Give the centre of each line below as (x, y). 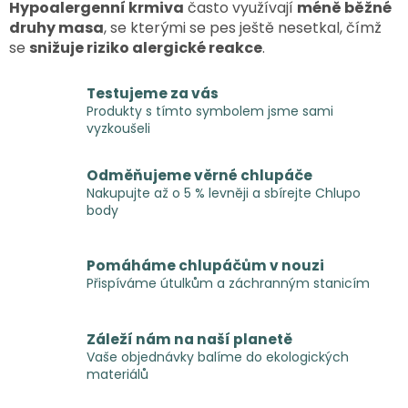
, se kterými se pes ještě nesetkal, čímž (243, 27)
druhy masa (56, 27)
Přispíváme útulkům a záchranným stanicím (228, 284)
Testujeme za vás (153, 93)
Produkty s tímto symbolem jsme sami (210, 111)
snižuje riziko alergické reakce (146, 47)
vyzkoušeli (118, 128)
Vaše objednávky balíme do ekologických (218, 357)
